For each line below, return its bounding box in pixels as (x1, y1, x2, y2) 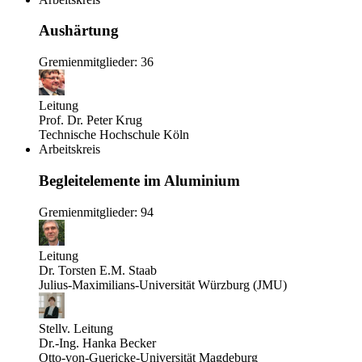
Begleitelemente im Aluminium (39, 171, 240, 189)
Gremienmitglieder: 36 (39, 55, 154, 69)
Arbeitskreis (39, 142, 100, 157)
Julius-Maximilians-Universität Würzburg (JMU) (39, 277, 287, 292)
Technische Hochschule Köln (39, 128, 189, 142)
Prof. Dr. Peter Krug (39, 113, 142, 128)
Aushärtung (39, 22, 119, 40)
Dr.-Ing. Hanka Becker (39, 335, 156, 350)
